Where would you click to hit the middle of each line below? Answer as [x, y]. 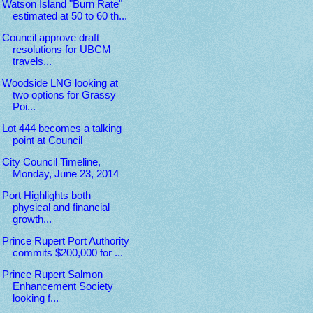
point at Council [47, 141]
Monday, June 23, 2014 [65, 174]
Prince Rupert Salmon [52, 274]
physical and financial [61, 208]
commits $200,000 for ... [67, 253]
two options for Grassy [64, 95]
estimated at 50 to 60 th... [70, 16]
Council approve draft [50, 38]
